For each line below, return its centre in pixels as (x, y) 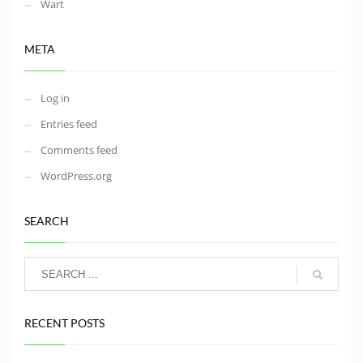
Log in (55, 98)
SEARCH (47, 221)
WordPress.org (76, 176)
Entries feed (69, 124)
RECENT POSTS (64, 323)
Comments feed (79, 150)
